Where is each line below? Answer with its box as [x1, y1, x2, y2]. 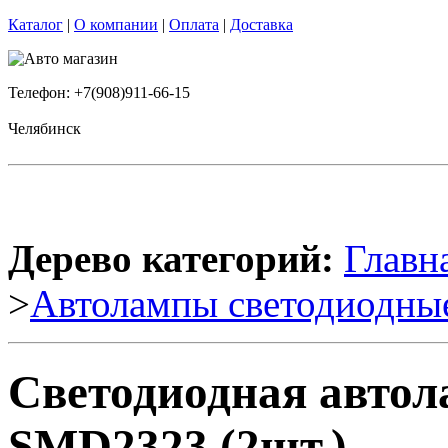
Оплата [169, 16, 219, 33]
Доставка [230, 16, 293, 33]
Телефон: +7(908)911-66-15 [8, 84, 190, 101]
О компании [74, 16, 158, 33]
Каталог [8, 16, 63, 33]
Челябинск [8, 120, 81, 137]
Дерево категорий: [8, 237, 334, 280]
